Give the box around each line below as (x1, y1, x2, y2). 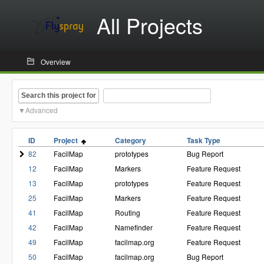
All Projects (96, 10, 203, 40)
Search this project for (21, 91, 96, 100)
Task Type (187, 135, 220, 146)
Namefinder (115, 222, 153, 233)
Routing (115, 207, 140, 218)
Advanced (25, 105, 58, 115)
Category (115, 135, 146, 146)
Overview (41, 57, 71, 67)
